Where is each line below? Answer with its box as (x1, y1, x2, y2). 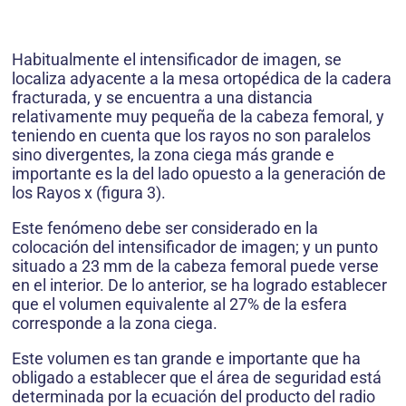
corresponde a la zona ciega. (12, 313, 217, 333)
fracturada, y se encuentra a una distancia (12, 87, 313, 107)
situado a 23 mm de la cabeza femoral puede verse (12, 256, 379, 275)
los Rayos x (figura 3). (12, 182, 166, 202)
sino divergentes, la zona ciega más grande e (12, 144, 334, 164)
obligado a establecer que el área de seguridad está (12, 367, 382, 387)
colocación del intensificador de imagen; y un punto (12, 237, 378, 256)
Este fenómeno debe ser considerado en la (12, 217, 318, 237)
